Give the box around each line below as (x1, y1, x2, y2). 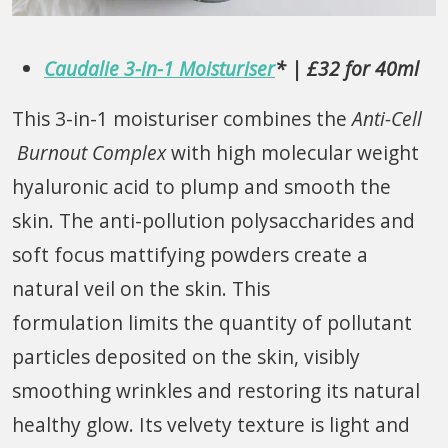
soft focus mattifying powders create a (12, 240, 368, 268)
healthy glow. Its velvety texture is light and (12, 410, 410, 438)
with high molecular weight (166, 138, 419, 166)
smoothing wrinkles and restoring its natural (12, 376, 420, 404)
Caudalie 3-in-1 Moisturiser (44, 54, 275, 82)
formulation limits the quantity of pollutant (12, 308, 412, 336)
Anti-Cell (352, 104, 422, 132)
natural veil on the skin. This (12, 274, 270, 302)
